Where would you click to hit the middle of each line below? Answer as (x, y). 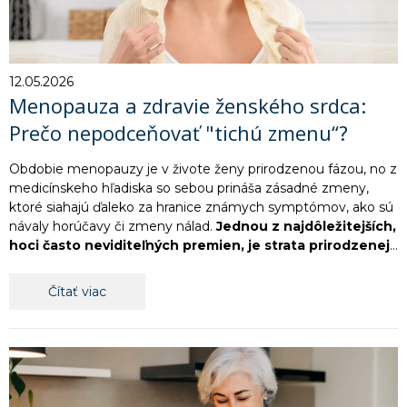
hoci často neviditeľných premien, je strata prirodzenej (199, 246)
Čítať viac (77, 292)
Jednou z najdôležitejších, (306, 227)
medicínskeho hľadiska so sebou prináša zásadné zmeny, (189, 189)
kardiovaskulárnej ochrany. (102, 265)
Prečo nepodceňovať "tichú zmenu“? (179, 133)
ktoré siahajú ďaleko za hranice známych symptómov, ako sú (201, 208)
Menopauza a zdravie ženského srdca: (188, 106)
